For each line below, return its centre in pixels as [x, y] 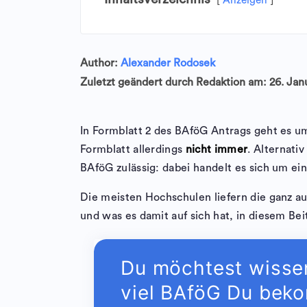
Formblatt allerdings [133, 149]
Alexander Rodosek [168, 63]
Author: [100, 63]
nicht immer [217, 149]
